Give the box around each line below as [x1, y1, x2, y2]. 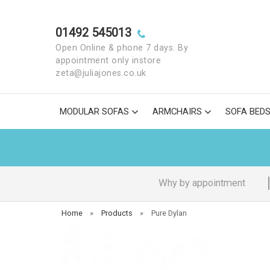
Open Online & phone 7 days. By [55, 43, 188, 53]
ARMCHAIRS [152, 106, 202, 117]
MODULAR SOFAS [60, 106, 129, 117]
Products [101, 209, 133, 218]
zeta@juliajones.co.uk [55, 68, 146, 78]
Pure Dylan [151, 209, 187, 218]
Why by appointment [158, 177, 245, 189]
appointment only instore [55, 55, 161, 66]
